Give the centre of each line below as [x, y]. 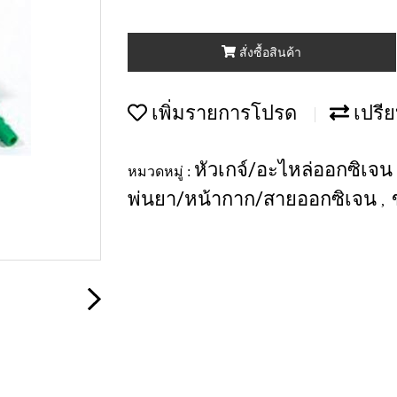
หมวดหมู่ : [161, 171]
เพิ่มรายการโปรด [222, 113]
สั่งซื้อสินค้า [271, 52]
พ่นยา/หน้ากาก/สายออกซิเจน [254, 198]
